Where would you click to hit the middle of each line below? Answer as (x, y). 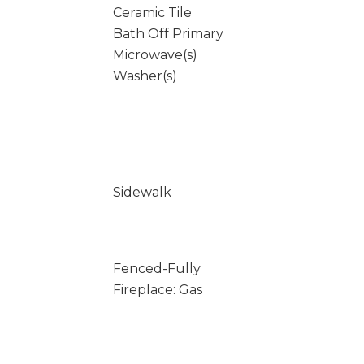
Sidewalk (142, 192)
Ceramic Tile (152, 13)
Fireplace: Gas (157, 290)
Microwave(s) (155, 55)
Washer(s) (145, 76)
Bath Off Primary (168, 34)
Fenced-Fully (156, 269)
